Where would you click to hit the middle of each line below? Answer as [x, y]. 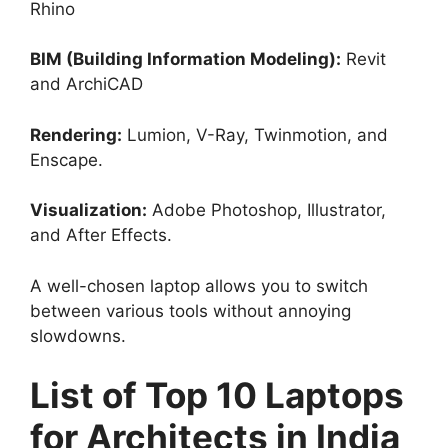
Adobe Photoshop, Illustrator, [266, 210]
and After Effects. [101, 235]
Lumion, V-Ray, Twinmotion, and [255, 134]
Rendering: [76, 134]
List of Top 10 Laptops [217, 395]
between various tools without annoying [190, 310]
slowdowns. [78, 335]
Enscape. [66, 159]
